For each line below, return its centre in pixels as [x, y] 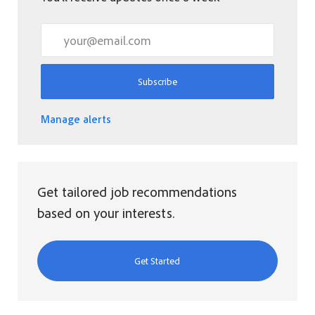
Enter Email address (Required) [120, 31]
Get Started [157, 260]
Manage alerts [76, 118]
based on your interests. [105, 212]
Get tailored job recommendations [137, 191]
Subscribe [157, 81]
